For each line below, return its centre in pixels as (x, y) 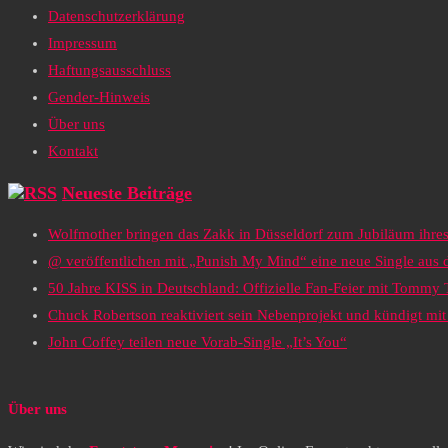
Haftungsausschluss (109, 70)
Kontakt (73, 151)
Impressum (82, 43)
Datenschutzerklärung (116, 16)
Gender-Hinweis (99, 97)
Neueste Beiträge (127, 192)
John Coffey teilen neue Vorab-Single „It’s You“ (197, 342)
